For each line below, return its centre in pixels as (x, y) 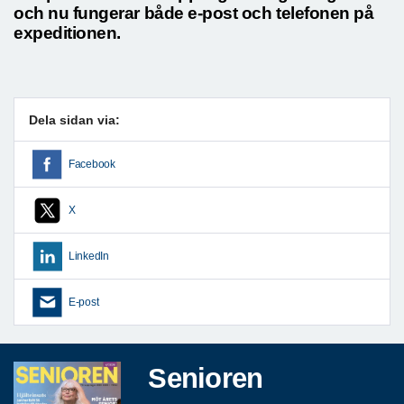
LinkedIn (89, 257)
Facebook (92, 165)
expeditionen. (67, 32)
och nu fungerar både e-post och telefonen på (194, 13)
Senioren (206, 378)
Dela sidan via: (74, 120)
